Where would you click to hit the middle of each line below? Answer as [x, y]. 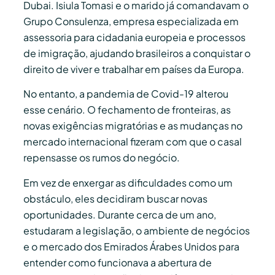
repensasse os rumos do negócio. [102, 158]
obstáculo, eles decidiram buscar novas [115, 198]
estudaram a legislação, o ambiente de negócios [137, 230]
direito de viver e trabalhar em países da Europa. [134, 69]
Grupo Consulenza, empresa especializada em [131, 21]
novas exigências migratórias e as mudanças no [133, 126]
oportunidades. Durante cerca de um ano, [120, 214]
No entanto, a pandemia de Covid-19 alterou [126, 94]
